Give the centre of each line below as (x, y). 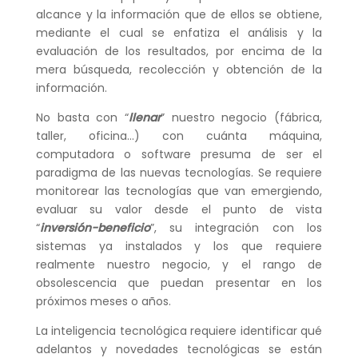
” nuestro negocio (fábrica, (242, 118)
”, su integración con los (236, 228)
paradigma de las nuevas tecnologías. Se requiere (179, 173)
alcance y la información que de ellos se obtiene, (179, 15)
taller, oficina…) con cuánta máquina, (179, 136)
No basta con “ (82, 118)
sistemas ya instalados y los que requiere (179, 247)
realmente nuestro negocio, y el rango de (179, 265)
